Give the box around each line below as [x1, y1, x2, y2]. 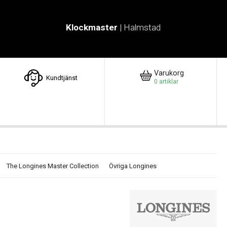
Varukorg [154, 68, 184, 78]
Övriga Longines [109, 162, 157, 170]
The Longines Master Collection [7, 162, 99, 170]
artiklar [159, 78, 179, 85]
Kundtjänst [46, 73, 78, 82]
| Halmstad [118, 22, 161, 32]
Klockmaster [66, 22, 118, 32]
